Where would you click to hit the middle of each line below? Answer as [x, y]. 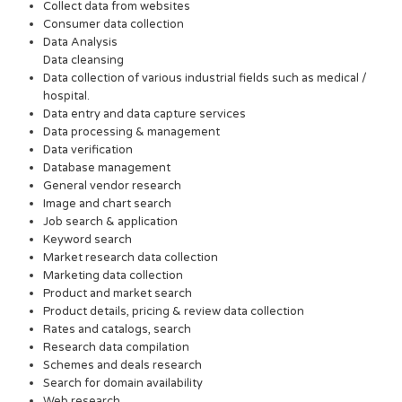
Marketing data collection [114, 275]
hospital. [67, 96]
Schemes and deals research [123, 365]
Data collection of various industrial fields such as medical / [205, 78]
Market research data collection [131, 257]
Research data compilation [117, 347]
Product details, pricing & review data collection [174, 311]
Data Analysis [81, 42]
